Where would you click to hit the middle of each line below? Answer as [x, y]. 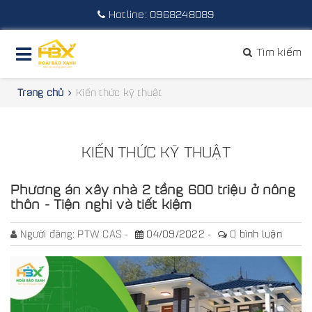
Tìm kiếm [277, 52]
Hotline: [129, 14]
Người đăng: [49, 233]
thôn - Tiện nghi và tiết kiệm [101, 203]
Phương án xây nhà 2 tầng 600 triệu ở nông [153, 189]
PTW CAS [101, 233]
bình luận [259, 233]
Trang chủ [41, 92]
